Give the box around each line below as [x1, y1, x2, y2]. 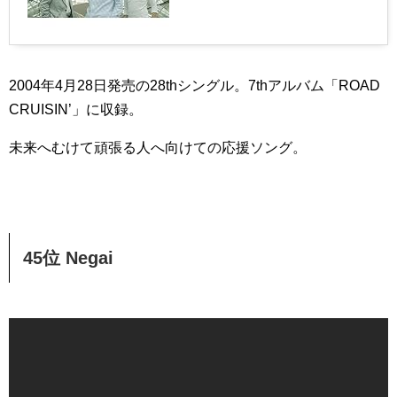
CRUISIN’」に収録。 [9, 101, 143, 117]
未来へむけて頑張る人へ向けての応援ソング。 [9, 139, 307, 155]
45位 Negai [23, 247, 113, 268]
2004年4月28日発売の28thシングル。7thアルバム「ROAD [9, 77, 380, 93]
